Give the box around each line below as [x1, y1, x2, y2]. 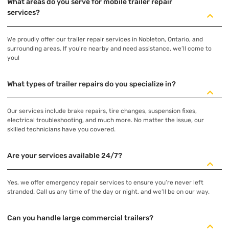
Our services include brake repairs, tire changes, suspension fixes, [7, 107, 197, 115]
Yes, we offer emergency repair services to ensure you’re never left [7, 179, 203, 187]
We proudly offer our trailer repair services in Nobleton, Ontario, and [7, 36, 203, 43]
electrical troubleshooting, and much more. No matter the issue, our [7, 117, 204, 124]
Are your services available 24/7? [7, 151, 122, 161]
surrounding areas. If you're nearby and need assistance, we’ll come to [7, 45, 212, 53]
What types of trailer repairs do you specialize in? [7, 80, 176, 89]
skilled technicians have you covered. [7, 126, 116, 133]
